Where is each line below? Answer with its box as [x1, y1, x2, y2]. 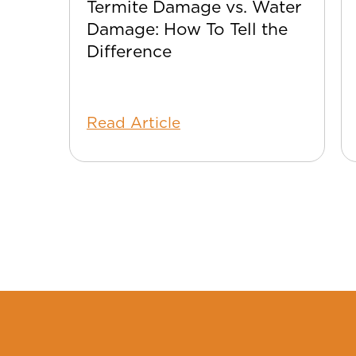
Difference [87, 41, 172, 61]
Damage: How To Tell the [87, 18, 288, 39]
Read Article [87, 113, 180, 132]
